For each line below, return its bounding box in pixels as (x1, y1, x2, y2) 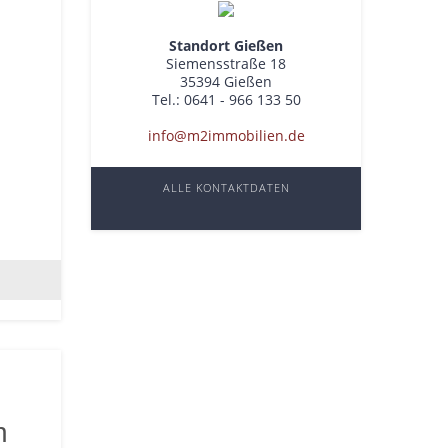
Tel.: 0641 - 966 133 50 (151, 90, 301, 109)
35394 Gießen (180, 72, 272, 91)
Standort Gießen (169, 36, 283, 55)
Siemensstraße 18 (166, 54, 286, 73)
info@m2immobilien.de (147, 126, 305, 145)
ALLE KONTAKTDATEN (162, 180, 290, 195)
